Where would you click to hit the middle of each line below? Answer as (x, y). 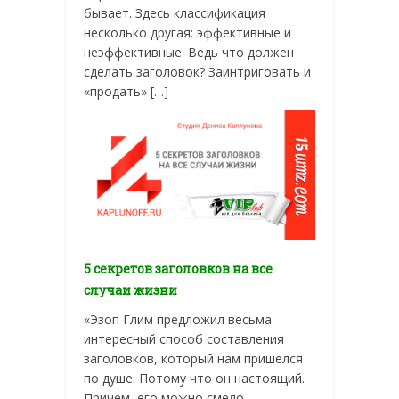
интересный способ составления (184, 339)
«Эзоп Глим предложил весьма (178, 320)
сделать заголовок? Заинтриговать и (197, 71)
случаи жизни (130, 290)
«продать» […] (126, 91)
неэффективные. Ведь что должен (189, 52)
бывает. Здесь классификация (175, 12)
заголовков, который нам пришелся (193, 359)
